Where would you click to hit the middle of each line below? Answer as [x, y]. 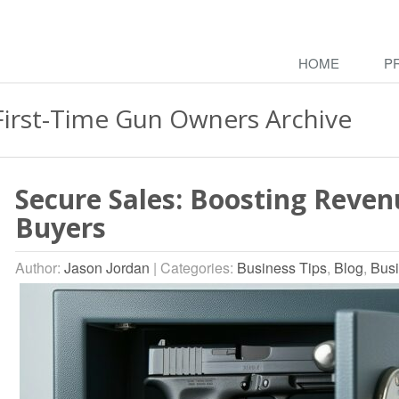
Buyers [61, 227]
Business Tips [282, 267]
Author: [40, 267]
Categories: [199, 267]
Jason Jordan [107, 267]
